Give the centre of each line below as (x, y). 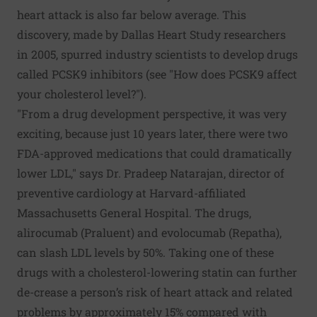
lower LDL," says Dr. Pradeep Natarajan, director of (151, 173)
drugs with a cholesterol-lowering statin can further (157, 272)
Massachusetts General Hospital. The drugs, (134, 213)
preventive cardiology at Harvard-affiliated (132, 193)
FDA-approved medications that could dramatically (154, 153)
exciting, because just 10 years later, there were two (152, 133)
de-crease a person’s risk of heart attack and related (155, 292)
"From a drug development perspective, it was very (152, 114)
